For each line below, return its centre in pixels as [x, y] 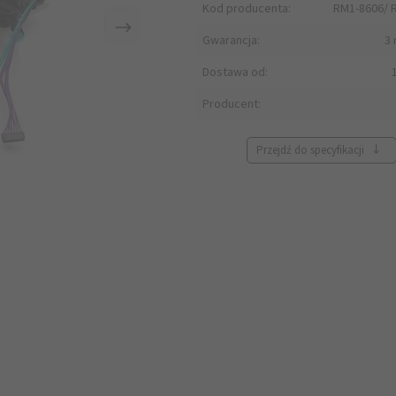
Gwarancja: [231, 40]
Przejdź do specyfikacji [312, 150]
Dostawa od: [235, 72]
